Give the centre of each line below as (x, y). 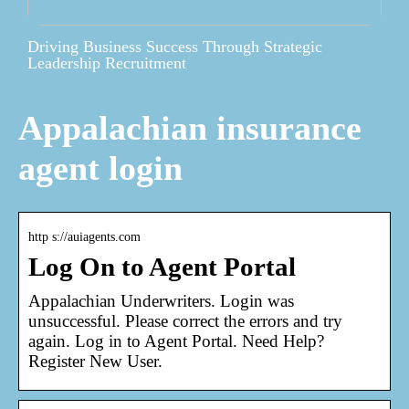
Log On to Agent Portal (162, 267)
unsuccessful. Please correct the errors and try (185, 320)
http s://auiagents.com (84, 236)
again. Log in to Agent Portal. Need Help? (176, 341)
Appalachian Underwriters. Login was (161, 300)
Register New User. (95, 361)
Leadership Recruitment (107, 63)
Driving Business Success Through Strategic (175, 46)
